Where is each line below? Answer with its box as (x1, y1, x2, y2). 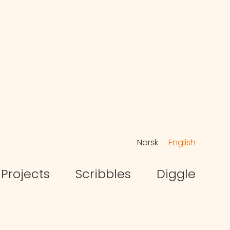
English (168, 136, 196, 148)
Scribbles (75, 165, 131, 183)
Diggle (156, 165, 196, 183)
